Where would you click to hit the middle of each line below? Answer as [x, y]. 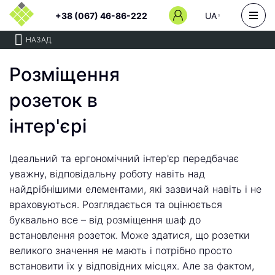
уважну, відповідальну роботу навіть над [107, 174]
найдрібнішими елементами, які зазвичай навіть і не [135, 189]
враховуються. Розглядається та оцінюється [116, 204]
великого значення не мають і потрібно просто [121, 250]
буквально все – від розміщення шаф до [105, 220]
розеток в [53, 100]
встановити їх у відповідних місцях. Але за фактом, [132, 266]
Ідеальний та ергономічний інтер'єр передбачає [124, 158]
